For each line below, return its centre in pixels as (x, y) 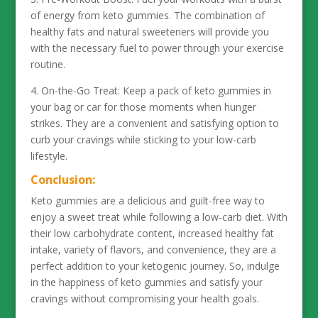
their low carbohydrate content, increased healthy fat (152, 233)
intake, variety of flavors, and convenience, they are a (153, 250)
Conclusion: (62, 180)
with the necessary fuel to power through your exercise (157, 48)
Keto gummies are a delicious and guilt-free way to (147, 201)
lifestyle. (49, 156)
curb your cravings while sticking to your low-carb (143, 139)
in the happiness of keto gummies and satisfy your (146, 282)
